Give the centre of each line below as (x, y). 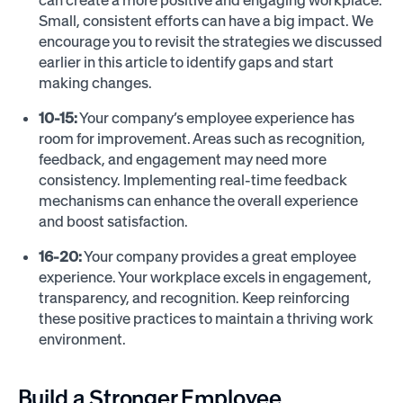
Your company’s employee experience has (216, 117)
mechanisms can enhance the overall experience (199, 200)
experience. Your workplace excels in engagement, (206, 277)
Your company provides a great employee (219, 256)
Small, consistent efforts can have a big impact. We (206, 21)
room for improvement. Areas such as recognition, (202, 138)
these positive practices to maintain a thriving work (206, 318)
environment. (83, 339)
